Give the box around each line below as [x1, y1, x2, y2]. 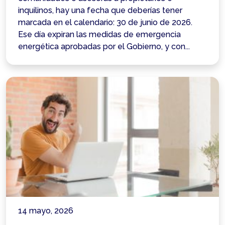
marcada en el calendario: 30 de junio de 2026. [18, 18, 192, 28]
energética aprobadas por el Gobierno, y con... [18, 42, 190, 52]
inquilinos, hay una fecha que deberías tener [18, 6, 182, 16]
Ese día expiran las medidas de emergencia [18, 30, 181, 40]
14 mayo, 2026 [18, 205, 73, 215]
